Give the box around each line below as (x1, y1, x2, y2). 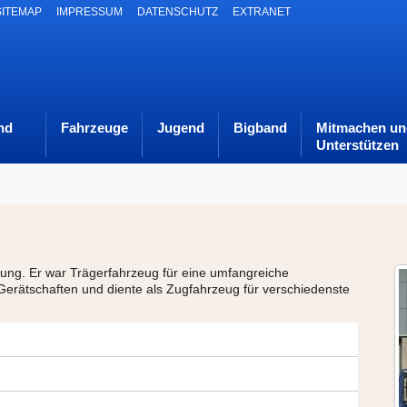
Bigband (233, 120, 287, 135)
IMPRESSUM (56, 5, 123, 17)
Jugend (157, 120, 204, 135)
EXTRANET (233, 5, 291, 17)
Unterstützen (316, 137, 399, 153)
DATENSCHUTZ (137, 5, 218, 17)
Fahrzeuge (61, 120, 128, 135)
